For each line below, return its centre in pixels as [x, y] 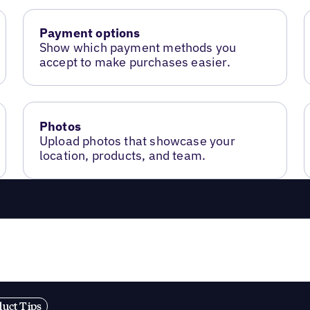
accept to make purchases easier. [135, 62]
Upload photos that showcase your [137, 140]
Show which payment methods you [138, 47]
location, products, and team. [122, 155]
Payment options [90, 33]
